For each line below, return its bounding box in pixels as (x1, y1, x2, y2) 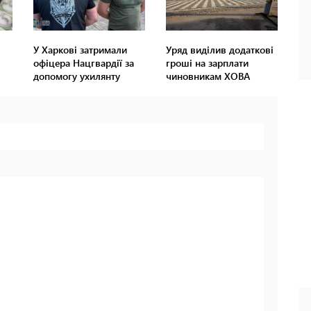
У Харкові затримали (33, 43, 128, 57)
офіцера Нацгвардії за (33, 56, 135, 70)
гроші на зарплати (165, 56, 249, 70)
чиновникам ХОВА (165, 69, 250, 83)
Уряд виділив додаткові (165, 43, 274, 57)
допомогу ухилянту (33, 69, 121, 83)
